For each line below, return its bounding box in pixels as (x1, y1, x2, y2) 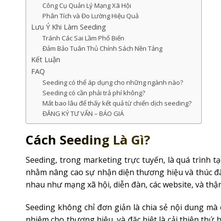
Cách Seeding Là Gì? (26, 131, 150, 148)
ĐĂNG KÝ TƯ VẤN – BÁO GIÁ (42, 109, 124, 118)
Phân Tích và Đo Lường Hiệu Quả (42, 11, 139, 20)
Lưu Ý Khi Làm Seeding (31, 22, 106, 32)
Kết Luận (31, 54, 60, 64)
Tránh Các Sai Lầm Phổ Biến (42, 33, 124, 42)
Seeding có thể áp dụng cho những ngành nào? (42, 77, 183, 87)
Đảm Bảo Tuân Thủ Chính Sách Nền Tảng (42, 43, 162, 53)
